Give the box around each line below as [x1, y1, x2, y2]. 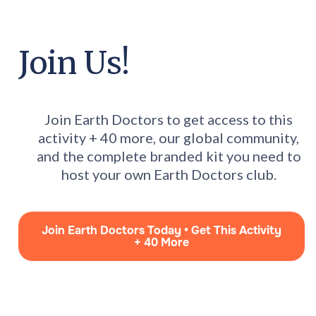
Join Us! [18, 44, 130, 83]
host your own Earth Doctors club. [61, 166, 276, 183]
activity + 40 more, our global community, [38, 129, 299, 147]
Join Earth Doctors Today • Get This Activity [42, 223, 281, 238]
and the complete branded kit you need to [36, 147, 301, 165]
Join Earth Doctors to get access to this [44, 111, 293, 128]
